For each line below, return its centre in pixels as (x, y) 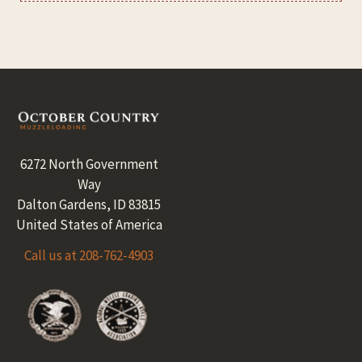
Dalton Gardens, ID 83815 (89, 204)
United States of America (89, 224)
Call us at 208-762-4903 (89, 255)
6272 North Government (89, 164)
